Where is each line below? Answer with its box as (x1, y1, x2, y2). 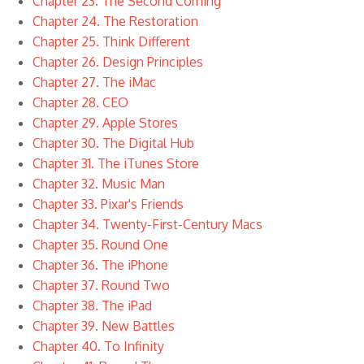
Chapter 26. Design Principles (32, 54, 203, 70)
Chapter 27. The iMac (32, 74, 156, 90)
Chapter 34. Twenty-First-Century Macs (32, 216, 262, 232)
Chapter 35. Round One (32, 236, 168, 253)
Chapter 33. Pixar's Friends (32, 196, 184, 212)
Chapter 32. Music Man (32, 175, 165, 192)
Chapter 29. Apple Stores (32, 115, 178, 131)
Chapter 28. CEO (32, 94, 128, 110)
